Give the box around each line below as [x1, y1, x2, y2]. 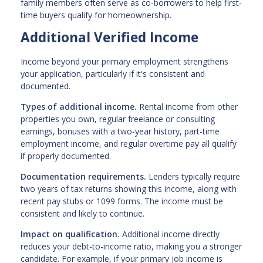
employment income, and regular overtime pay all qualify [21, 138, 237, 150]
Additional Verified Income [21, 28, 198, 47]
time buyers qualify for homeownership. [21, 9, 171, 21]
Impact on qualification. [21, 228, 120, 240]
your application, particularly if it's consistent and [21, 68, 205, 80]
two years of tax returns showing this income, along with [21, 183, 237, 195]
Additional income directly [120, 228, 220, 240]
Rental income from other [137, 101, 238, 113]
